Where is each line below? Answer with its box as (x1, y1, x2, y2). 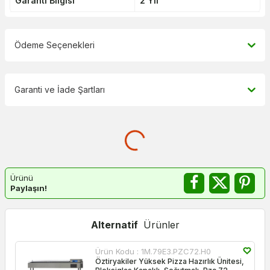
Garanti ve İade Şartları (14, 84, 105, 95)
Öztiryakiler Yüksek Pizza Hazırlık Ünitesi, (95, 256, 244, 266)
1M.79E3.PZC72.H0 (140, 246, 211, 256)
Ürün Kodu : (95, 246, 141, 256)
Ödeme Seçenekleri (14, 39, 95, 50)
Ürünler (143, 218, 180, 231)
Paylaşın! (10, 183, 47, 193)
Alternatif (90, 218, 140, 231)
